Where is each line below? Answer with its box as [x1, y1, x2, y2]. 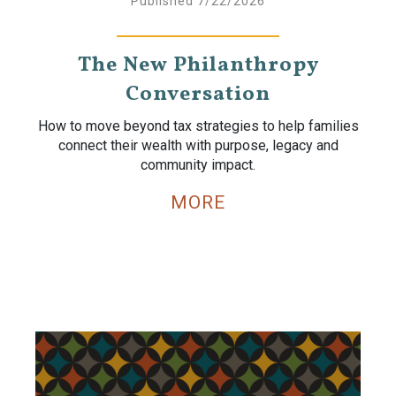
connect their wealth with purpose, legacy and [57, 137, 339, 154]
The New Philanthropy [77, 50, 319, 80]
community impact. [141, 156, 255, 173]
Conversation [126, 80, 270, 110]
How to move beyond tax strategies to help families [37, 118, 359, 134]
